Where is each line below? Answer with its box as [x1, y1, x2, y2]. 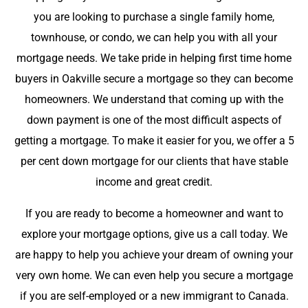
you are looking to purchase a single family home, [34, 10, 274, 24]
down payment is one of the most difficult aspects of [26, 113, 282, 127]
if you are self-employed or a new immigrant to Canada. [19, 289, 289, 303]
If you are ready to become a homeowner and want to [25, 207, 283, 221]
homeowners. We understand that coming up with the [25, 93, 283, 107]
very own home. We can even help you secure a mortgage [15, 269, 293, 283]
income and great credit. [96, 175, 212, 189]
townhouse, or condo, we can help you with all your [31, 31, 277, 45]
